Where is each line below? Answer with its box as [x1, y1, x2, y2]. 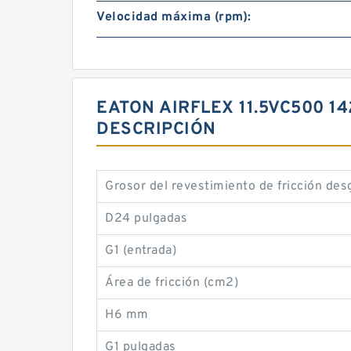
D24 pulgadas [105, 211, 187, 226]
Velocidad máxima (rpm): [96, 9, 251, 25]
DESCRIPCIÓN [96, 119, 216, 140]
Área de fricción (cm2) [105, 275, 238, 291]
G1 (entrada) [105, 243, 176, 259]
